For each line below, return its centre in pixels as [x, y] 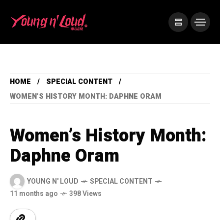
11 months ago [34, 194]
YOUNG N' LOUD [53, 181]
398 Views [85, 194]
